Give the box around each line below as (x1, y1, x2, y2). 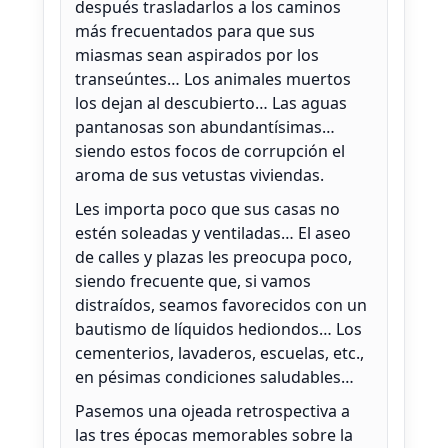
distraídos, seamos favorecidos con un (75, 294, 367, 317)
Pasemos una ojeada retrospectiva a (75, 400, 350, 423)
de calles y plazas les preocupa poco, (75, 246, 352, 269)
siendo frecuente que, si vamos (75, 270, 311, 293)
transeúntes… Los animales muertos (75, 68, 351, 91)
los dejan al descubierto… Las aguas (75, 92, 347, 115)
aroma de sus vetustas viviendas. (75, 164, 324, 187)
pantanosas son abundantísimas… (75, 116, 335, 139)
